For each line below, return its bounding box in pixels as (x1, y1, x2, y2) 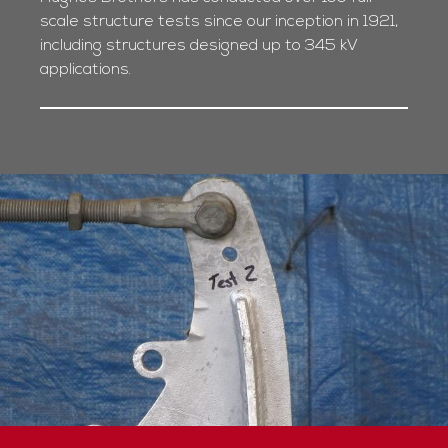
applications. (40, 62, 131, 79)
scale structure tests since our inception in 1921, (40, 14, 398, 31)
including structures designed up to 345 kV (40, 38, 358, 55)
